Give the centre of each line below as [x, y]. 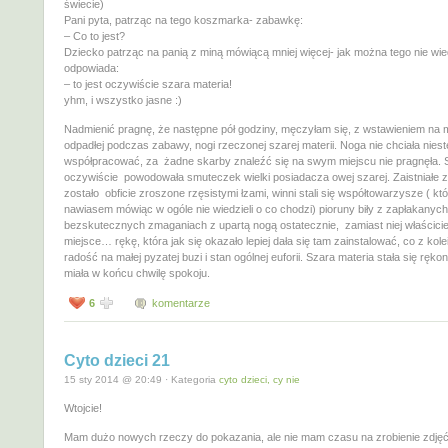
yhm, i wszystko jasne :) [123, 100]
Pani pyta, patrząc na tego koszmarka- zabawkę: [183, 20]
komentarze [181, 302]
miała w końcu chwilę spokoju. [137, 273]
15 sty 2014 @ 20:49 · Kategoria [141, 379]
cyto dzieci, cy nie [259, 379]
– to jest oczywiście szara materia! [148, 84]
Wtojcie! [83, 407]
